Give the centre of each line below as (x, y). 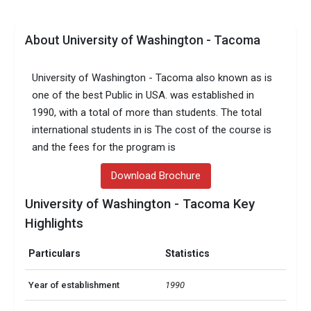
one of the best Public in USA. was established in (143, 95)
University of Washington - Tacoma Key (140, 204)
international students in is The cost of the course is (152, 129)
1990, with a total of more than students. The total (147, 112)
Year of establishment (74, 285)
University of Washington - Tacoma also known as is (152, 77)
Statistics (188, 254)
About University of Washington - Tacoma (143, 40)
